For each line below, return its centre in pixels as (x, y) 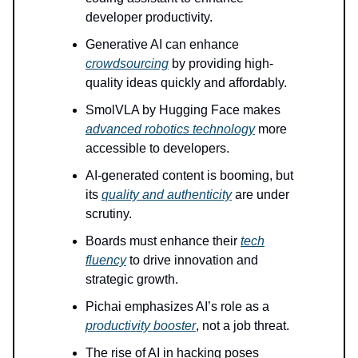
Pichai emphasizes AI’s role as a (177, 306)
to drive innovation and (192, 260)
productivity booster (141, 325)
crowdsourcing (127, 63)
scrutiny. (109, 213)
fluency (106, 260)
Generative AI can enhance (162, 44)
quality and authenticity (167, 194)
